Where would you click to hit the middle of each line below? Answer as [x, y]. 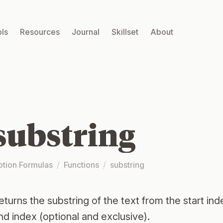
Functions [81, 165]
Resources [40, 32]
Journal [86, 32]
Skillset [125, 32]
